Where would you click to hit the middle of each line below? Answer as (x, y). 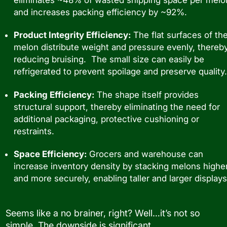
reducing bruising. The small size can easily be (109, 60)
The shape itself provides (146, 94)
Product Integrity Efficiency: (72, 35)
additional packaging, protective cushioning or (106, 119)
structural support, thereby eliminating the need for (117, 107)
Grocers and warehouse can (145, 154)
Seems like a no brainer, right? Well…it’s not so (103, 213)
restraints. (34, 131)
